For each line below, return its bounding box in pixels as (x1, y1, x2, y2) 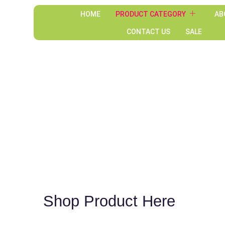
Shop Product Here (43, 192, 176, 210)
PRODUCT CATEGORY (115, 10, 186, 18)
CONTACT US (127, 27, 171, 36)
